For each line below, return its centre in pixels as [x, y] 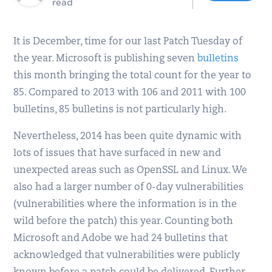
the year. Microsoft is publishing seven [106, 59]
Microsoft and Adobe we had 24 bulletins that [121, 239]
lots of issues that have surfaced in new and [117, 154]
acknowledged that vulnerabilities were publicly [127, 256]
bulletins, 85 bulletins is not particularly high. [120, 110]
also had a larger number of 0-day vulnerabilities [129, 188]
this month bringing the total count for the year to [133, 76]
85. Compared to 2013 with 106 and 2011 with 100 [130, 93]
